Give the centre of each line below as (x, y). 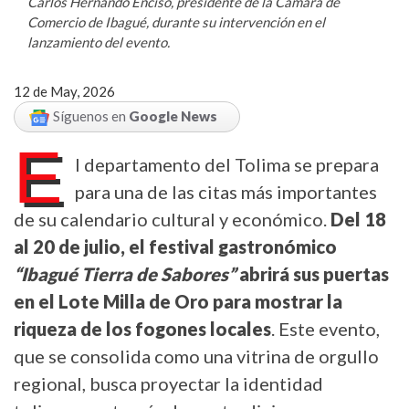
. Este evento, (325, 328)
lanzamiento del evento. (99, 42)
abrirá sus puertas (312, 273)
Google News (173, 115)
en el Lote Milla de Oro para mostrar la (178, 301)
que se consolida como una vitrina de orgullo (196, 356)
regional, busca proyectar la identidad (168, 383)
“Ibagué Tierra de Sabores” (125, 273)
